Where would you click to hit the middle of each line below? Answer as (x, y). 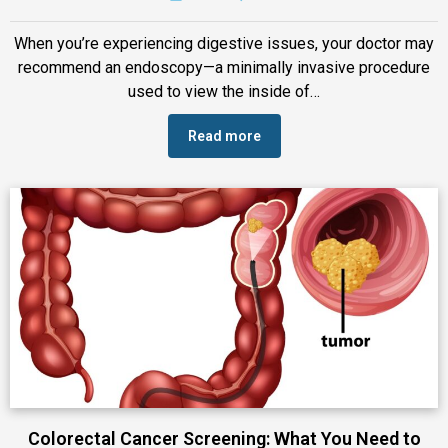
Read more (224, 135)
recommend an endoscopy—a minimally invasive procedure (224, 67)
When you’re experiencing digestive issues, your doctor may (224, 43)
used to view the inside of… (224, 91)
